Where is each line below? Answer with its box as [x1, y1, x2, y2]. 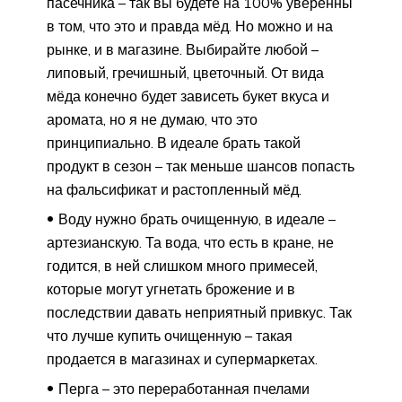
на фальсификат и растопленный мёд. [47, 180, 301, 199]
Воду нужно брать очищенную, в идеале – [58, 210, 336, 229]
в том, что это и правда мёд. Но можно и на [47, 17, 333, 36]
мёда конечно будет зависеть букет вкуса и [47, 87, 329, 106]
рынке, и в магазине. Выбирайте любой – [47, 40, 319, 59]
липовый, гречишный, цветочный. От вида [47, 64, 324, 83]
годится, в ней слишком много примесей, [47, 257, 318, 275]
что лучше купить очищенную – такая [47, 327, 293, 345]
